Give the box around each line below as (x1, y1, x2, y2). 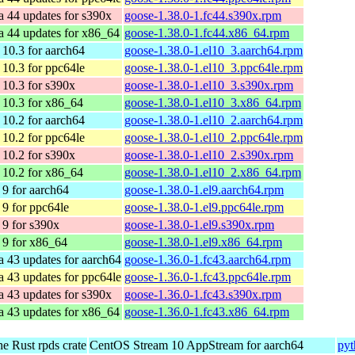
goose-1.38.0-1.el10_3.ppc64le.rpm (124, 60, 303, 74)
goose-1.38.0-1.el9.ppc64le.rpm (124, 200, 284, 214)
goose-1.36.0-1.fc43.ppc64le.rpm (124, 269, 291, 284)
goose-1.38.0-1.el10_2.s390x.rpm (124, 147, 293, 162)
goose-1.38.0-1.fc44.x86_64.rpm (124, 25, 289, 40)
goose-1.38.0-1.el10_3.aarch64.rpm (124, 43, 303, 57)
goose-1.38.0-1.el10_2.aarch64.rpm (124, 113, 303, 127)
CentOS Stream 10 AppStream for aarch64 (90, 338, 303, 352)
